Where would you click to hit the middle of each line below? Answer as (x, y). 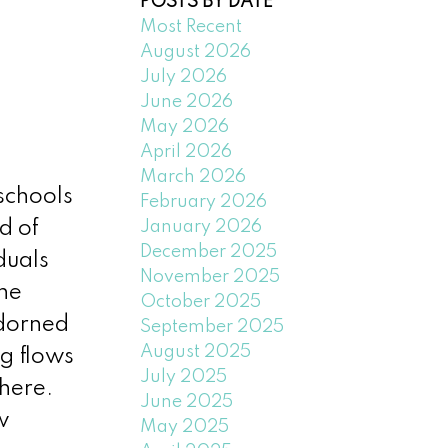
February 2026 (204, 201)
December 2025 (209, 251)
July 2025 (184, 376)
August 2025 (196, 351)
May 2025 (185, 426)
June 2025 (187, 401)
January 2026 (201, 226)
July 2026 (184, 76)
